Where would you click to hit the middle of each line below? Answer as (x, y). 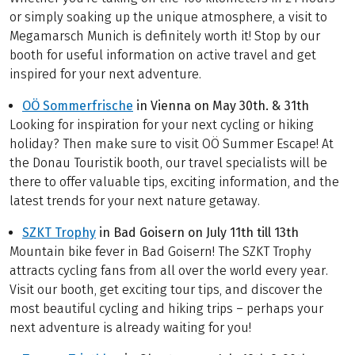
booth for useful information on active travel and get (163, 55)
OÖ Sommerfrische (78, 105)
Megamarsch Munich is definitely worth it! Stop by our (165, 36)
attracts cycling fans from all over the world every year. (169, 270)
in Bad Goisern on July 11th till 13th (199, 232)
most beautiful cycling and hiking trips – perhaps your (166, 308)
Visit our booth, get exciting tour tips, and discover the (166, 289)
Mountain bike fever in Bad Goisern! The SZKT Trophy (160, 251)
